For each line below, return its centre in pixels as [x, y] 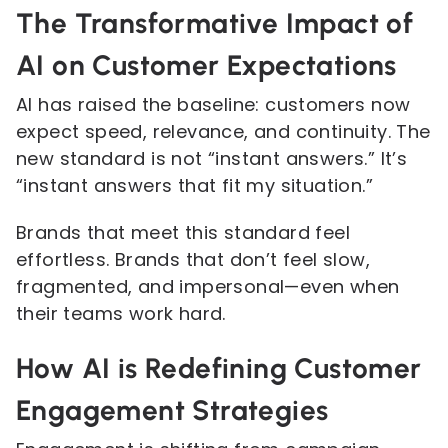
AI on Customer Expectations [206, 65]
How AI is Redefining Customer [219, 368]
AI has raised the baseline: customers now [213, 104]
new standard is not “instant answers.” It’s [212, 158]
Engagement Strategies [172, 410]
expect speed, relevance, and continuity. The [223, 131]
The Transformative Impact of [215, 23]
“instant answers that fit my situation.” [194, 185]
